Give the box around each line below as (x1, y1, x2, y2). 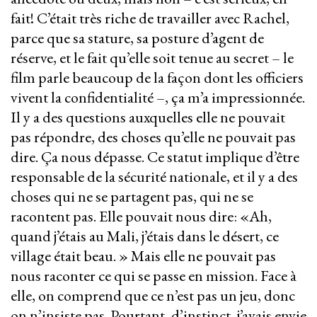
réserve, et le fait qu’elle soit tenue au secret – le (11, 47, 294, 69)
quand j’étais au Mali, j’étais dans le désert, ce (11, 226, 279, 247)
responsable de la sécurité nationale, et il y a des (11, 166, 298, 188)
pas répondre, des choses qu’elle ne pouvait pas (11, 127, 296, 148)
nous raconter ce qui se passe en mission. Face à (11, 265, 296, 287)
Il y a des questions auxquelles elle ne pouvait (11, 107, 285, 128)
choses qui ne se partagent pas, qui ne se (11, 186, 253, 207)
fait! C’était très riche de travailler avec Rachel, (11, 8, 289, 29)
